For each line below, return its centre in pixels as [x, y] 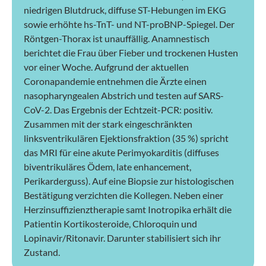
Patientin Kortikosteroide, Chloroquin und [110, 223]
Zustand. [42, 252]
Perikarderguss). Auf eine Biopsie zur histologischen [129, 180]
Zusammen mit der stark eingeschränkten [108, 123]
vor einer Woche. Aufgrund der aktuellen [106, 66]
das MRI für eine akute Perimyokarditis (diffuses [121, 152]
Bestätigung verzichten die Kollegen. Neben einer [123, 195]
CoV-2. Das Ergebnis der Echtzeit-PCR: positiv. [118, 109]
